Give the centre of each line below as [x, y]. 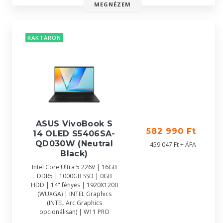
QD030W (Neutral [74, 144]
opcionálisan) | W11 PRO [74, 212]
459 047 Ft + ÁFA [173, 145]
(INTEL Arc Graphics [74, 203]
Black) [74, 154]
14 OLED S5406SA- [74, 134]
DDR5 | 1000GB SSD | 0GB [74, 176]
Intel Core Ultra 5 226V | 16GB [74, 167]
